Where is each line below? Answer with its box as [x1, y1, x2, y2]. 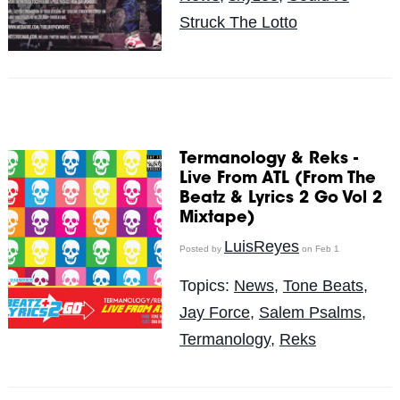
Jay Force [179, 304, 250, 322]
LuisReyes [223, 237, 299, 256]
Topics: [179, 277, 234, 296]
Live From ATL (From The [179, 171, 376, 188]
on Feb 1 [298, 244, 339, 254]
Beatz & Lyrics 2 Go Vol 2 [179, 191, 382, 208]
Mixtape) [179, 211, 255, 228]
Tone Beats [282, 277, 363, 296]
